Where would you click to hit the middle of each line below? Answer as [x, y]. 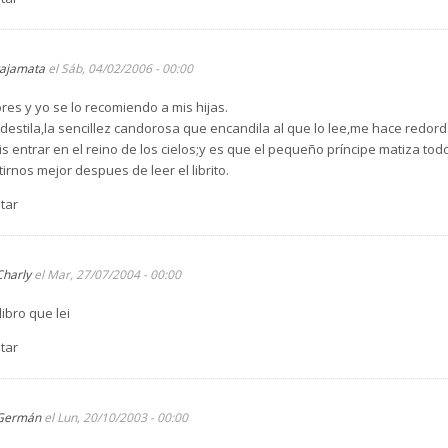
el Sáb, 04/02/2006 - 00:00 [119, 68]
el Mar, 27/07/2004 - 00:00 [106, 274]
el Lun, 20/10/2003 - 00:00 [114, 417]
